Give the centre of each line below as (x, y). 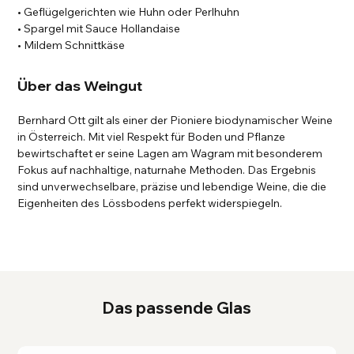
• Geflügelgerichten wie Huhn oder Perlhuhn (129, 12)
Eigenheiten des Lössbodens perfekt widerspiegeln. (150, 203)
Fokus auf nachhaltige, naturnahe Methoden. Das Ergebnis (167, 170)
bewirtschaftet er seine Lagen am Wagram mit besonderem (170, 154)
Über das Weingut (80, 86)
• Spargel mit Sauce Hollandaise (99, 29)
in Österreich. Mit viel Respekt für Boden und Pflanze (152, 137)
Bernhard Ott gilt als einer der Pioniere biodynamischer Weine (175, 121)
